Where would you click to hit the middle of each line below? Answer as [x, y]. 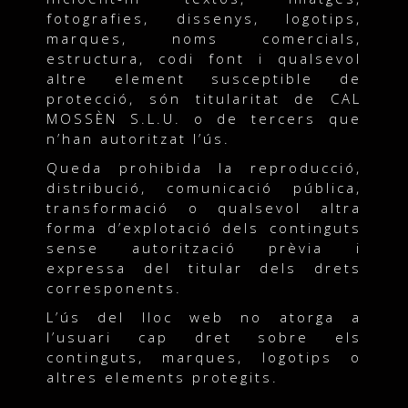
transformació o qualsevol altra [204, 207]
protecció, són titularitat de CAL [204, 98]
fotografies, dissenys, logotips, [204, 18]
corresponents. [114, 287]
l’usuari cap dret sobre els [204, 337]
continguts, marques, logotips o [204, 357]
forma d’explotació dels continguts [204, 227]
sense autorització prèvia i [204, 247]
